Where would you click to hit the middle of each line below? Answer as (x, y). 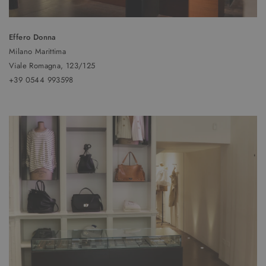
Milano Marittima (38, 51)
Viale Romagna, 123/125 (52, 65)
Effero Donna (33, 37)
